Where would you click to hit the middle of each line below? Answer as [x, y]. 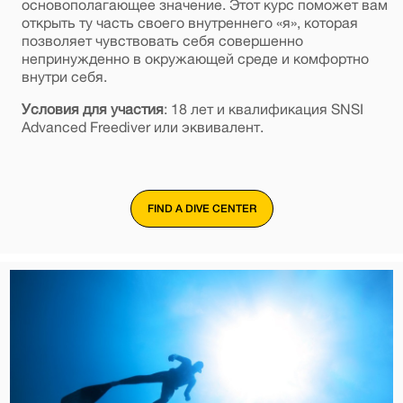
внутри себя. [64, 76]
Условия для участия [92, 108]
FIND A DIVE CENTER [201, 208]
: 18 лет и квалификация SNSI [263, 108]
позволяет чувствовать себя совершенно [162, 40]
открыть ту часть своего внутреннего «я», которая [189, 22]
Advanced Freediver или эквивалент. [142, 126]
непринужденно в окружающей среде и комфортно [195, 58]
